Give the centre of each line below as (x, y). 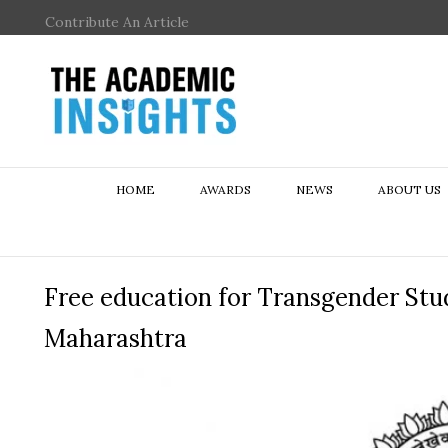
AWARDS (225, 189)
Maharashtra (115, 338)
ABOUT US (409, 189)
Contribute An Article (117, 22)
